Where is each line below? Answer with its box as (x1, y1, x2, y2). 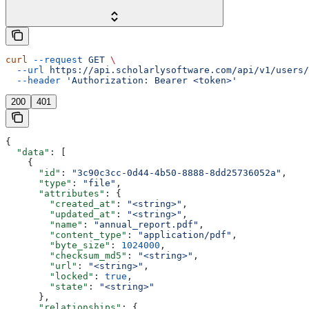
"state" (6, 281, 88, 292)
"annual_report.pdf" (94, 219, 199, 230)
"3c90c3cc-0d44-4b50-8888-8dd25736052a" (72, 167, 281, 178)
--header (6, 74, 61, 86)
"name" (6, 219, 83, 230)
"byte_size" (6, 239, 110, 250)
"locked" (6, 270, 94, 281)
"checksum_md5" (6, 250, 127, 261)
